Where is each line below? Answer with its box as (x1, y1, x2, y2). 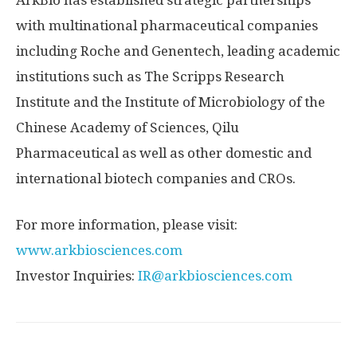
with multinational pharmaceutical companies (16, 18, 318, 33)
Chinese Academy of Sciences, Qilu (16, 120, 239, 135)
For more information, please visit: (16, 217, 237, 233)
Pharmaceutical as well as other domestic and (16, 145, 312, 161)
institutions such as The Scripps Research (16, 69, 284, 84)
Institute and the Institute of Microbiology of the (16, 94, 325, 110)
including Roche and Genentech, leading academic (16, 43, 340, 59)
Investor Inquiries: (16, 268, 138, 284)
